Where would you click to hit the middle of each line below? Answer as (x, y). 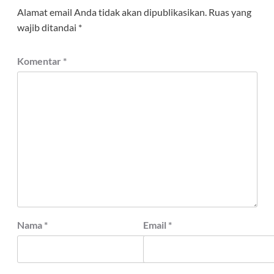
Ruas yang (230, 12)
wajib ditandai (47, 28)
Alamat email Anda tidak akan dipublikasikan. (112, 12)
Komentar (40, 61)
